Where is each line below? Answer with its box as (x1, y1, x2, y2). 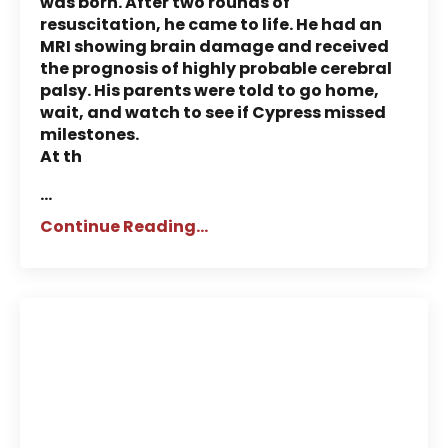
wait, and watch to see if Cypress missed (40, 100, 386, 124)
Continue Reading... (40, 214, 208, 238)
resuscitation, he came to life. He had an (40, 12, 382, 36)
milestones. (40, 122, 139, 146)
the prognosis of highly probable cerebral (40, 56, 392, 80)
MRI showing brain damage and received (40, 34, 389, 58)
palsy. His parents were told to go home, (40, 78, 379, 102)
